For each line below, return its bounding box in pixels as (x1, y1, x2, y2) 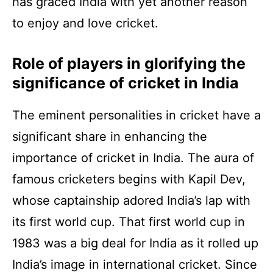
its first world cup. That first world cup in (12, 214, 245, 229)
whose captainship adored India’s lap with (12, 193, 250, 208)
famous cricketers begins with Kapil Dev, (12, 171, 246, 186)
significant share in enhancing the (12, 129, 207, 144)
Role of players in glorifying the (12, 54, 246, 73)
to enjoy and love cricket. (12, 15, 158, 30)
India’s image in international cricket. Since (12, 257, 257, 272)
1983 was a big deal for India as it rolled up (12, 235, 258, 250)
